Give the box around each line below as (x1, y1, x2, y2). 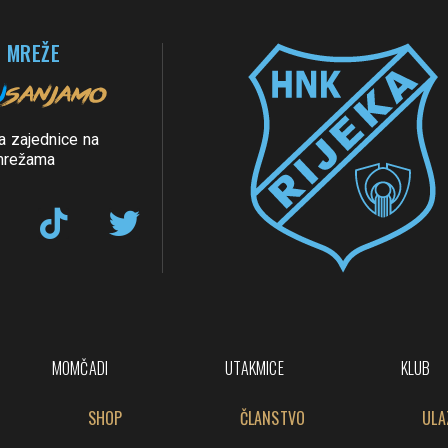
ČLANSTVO (239, 405, 306, 430)
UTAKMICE (225, 355, 284, 380)
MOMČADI (51, 355, 109, 380)
